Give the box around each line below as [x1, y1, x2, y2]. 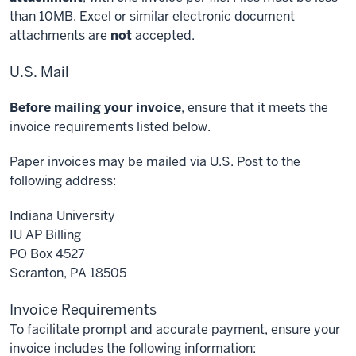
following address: [10, 172, 116, 189]
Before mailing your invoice [10, 99, 181, 116]
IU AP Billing [10, 226, 81, 243]
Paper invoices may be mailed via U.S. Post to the [10, 153, 300, 170]
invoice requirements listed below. [10, 118, 211, 135]
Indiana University [10, 207, 115, 224]
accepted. [132, 27, 195, 44]
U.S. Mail [10, 63, 69, 81]
